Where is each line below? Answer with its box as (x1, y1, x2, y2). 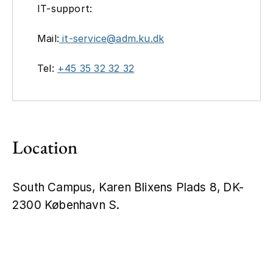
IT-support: (37, 2, 93, 15)
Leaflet (165, 218, 191, 229)
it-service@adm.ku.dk (59, 32, 165, 44)
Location (12, 135, 78, 159)
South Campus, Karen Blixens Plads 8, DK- (12, 180, 244, 194)
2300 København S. (12, 197, 120, 212)
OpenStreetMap (204, 218, 258, 229)
